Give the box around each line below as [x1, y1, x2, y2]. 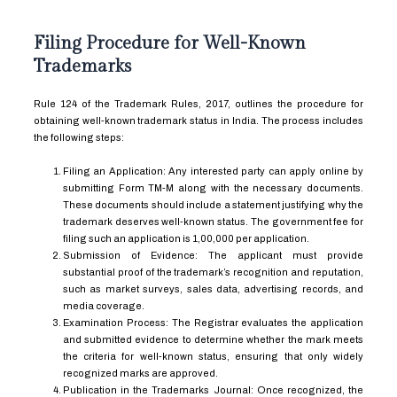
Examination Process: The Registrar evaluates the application [62, 317, 364, 329]
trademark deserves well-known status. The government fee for [62, 216, 364, 228]
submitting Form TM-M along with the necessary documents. [62, 183, 364, 194]
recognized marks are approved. [62, 368, 218, 379]
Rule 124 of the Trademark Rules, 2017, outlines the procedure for [33, 98, 364, 109]
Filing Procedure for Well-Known [33, 33, 306, 54]
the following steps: [33, 132, 124, 143]
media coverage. [62, 300, 144, 312]
